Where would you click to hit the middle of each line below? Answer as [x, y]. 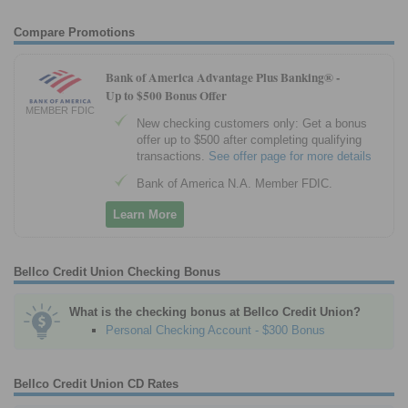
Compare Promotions [74, 32]
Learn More [145, 215]
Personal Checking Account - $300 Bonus [215, 331]
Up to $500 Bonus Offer [166, 95]
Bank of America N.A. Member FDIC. [235, 184]
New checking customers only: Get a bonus [252, 124]
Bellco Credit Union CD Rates [96, 384]
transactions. [173, 157]
